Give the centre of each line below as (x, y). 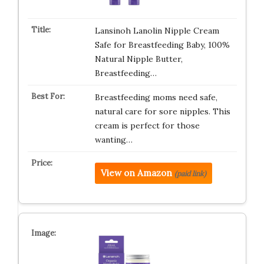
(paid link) (190, 174)
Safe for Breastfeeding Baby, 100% (162, 45)
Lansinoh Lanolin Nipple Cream (157, 31)
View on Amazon (136, 173)
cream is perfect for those (147, 126)
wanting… (113, 140)
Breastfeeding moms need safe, (156, 97)
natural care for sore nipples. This (162, 111)
